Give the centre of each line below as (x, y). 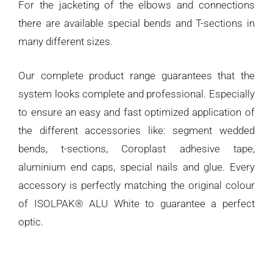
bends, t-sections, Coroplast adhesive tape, (136, 148)
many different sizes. (66, 42)
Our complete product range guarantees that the (136, 75)
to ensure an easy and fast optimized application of (136, 112)
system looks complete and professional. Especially (136, 94)
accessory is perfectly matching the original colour (136, 185)
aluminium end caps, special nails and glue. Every (136, 167)
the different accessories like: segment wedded (136, 130)
